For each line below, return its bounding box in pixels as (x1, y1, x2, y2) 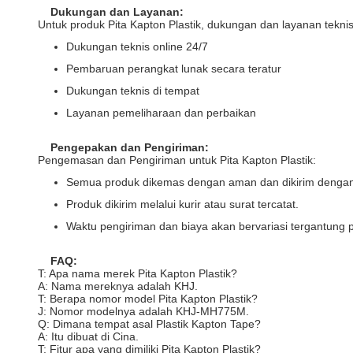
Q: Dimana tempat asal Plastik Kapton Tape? (38, 318, 261, 330)
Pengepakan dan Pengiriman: (50, 141, 209, 154)
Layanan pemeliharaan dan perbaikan (66, 106, 256, 119)
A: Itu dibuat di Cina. (38, 330, 139, 343)
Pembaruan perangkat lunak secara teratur (66, 62, 281, 75)
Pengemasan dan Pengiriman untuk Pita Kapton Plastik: (38, 154, 316, 166)
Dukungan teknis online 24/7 (66, 40, 208, 53)
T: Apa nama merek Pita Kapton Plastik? (38, 267, 237, 280)
